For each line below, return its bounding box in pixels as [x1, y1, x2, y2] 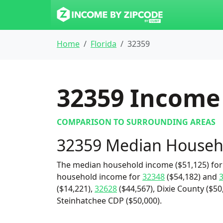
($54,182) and [165, 171, 219, 182]
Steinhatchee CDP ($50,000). [57, 195, 162, 206]
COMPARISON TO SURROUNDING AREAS [57, 116, 216, 127]
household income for [57, 171, 142, 182]
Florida [91, 38, 116, 49]
